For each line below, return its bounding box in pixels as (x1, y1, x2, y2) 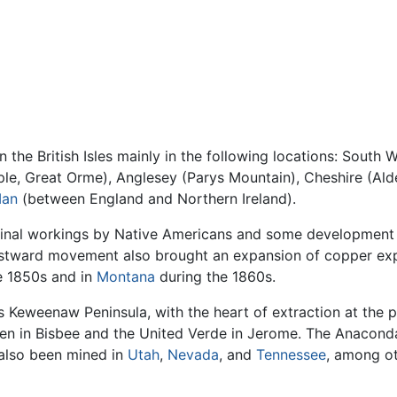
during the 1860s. (155, 268, 276, 286)
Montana (97, 268, 155, 286)
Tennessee (256, 346, 326, 364)
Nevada (167, 346, 219, 364)
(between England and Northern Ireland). (18, 190, 296, 208)
